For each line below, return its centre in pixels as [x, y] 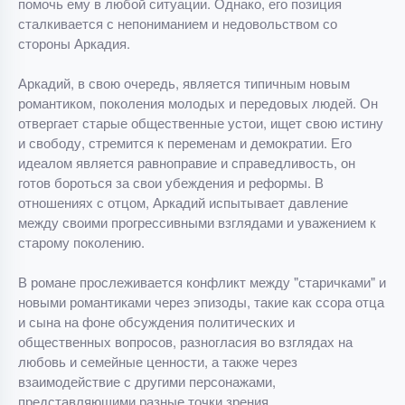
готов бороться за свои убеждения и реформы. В [171, 182]
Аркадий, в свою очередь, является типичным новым [184, 83]
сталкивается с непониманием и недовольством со [178, 23]
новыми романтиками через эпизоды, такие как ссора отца [201, 301]
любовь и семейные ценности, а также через [158, 361]
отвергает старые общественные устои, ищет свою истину [201, 122]
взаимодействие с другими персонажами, [147, 381]
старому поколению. [81, 242]
